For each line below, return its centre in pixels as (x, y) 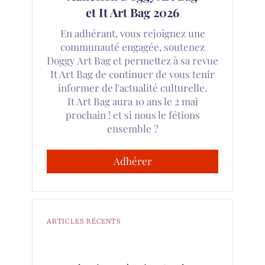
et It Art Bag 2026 (133, 12)
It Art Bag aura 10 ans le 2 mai (132, 101)
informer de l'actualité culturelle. (133, 87)
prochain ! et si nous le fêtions (132, 114)
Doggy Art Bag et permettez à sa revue (133, 60)
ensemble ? (132, 128)
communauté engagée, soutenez (133, 46)
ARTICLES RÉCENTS (84, 221)
